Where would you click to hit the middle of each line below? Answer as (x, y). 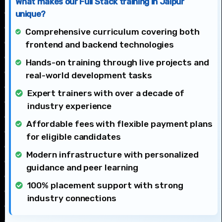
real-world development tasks (89, 75)
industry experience (69, 106)
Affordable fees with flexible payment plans (119, 124)
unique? (30, 14)
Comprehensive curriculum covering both (112, 31)
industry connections (72, 198)
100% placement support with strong (105, 185)
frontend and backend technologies (100, 44)
